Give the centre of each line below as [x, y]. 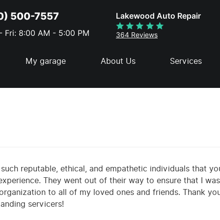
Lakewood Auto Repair [158, 16]
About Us [118, 61]
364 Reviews [137, 35]
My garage [45, 61]
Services [186, 61]
